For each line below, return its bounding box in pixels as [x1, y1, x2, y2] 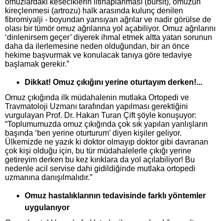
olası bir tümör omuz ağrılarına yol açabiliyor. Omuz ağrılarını [5, 24, 216, 33]
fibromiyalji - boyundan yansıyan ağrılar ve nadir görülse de [5, 15, 211, 24]
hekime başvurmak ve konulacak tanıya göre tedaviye [5, 51, 192, 59]
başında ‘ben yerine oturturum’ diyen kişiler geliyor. [5, 129, 182, 137]
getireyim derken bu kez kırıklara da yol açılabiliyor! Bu [5, 155, 195, 164]
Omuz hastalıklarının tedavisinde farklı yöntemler [25, 191, 206, 200]
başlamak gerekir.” [5, 60, 69, 68]
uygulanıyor [25, 203, 70, 212]
